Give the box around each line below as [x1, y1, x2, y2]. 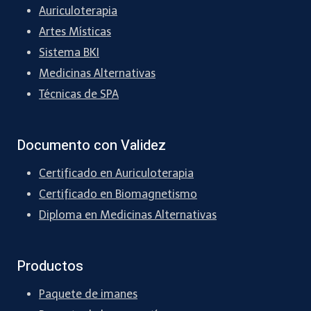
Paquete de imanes [39, 287, 137, 301]
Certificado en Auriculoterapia [39, 167, 194, 180]
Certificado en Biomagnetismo [39, 187, 197, 201]
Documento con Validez [17, 135, 166, 156]
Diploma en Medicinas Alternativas [39, 208, 217, 222]
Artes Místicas [39, 25, 111, 39]
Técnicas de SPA [39, 87, 119, 101]
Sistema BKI [39, 46, 99, 60]
